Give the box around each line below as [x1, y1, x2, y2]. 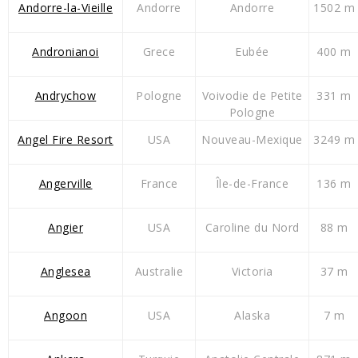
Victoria [231, 264, 273, 280]
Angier [48, 220, 83, 236]
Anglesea [40, 264, 91, 280]
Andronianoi [32, 44, 99, 60]
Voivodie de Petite [201, 88, 303, 104]
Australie [134, 264, 184, 280]
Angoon [44, 308, 87, 324]
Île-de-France [215, 176, 289, 192]
